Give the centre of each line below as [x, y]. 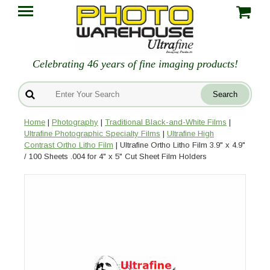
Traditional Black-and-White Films [166, 122]
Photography [75, 122]
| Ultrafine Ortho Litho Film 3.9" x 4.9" [179, 145]
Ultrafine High [190, 134]
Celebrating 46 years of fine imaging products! [135, 64]
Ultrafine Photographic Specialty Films [92, 134]
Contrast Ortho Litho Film [69, 145]
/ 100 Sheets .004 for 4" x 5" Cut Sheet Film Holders [115, 157]
